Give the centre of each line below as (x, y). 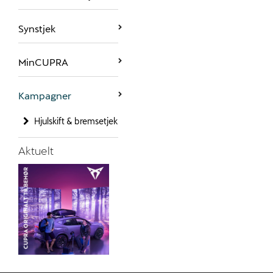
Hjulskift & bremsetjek (76, 121)
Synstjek (37, 28)
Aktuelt (36, 151)
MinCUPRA (43, 62)
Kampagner (45, 95)
